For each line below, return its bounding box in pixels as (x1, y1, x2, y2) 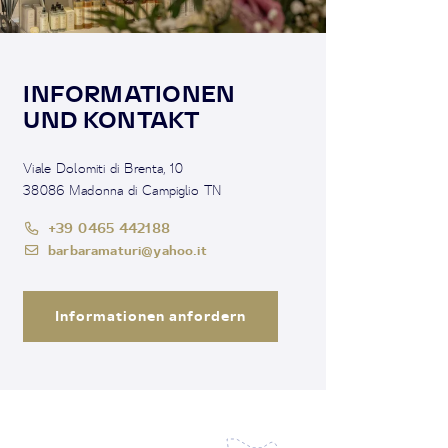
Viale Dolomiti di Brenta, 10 (23, 159, 183, 176)
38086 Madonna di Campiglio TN (23, 181, 221, 198)
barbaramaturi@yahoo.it (48, 240, 207, 258)
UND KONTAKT (23, 105, 200, 133)
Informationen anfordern (55, 306, 246, 324)
